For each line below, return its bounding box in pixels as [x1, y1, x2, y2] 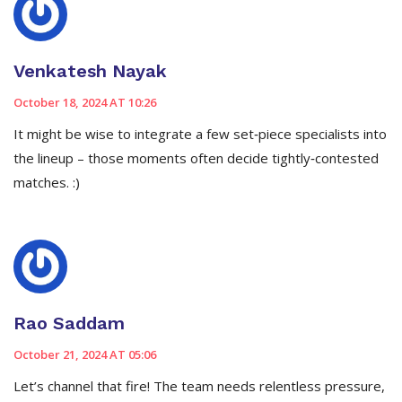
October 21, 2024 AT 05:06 [13, 346, 156, 363]
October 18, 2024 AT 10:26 [13, 94, 156, 111]
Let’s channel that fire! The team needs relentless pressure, [13, 377, 385, 396]
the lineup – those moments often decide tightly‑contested [13, 149, 379, 168]
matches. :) [13, 173, 80, 192]
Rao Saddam [13, 312, 125, 335]
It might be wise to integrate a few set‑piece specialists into [13, 125, 387, 144]
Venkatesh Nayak [13, 60, 167, 83]
